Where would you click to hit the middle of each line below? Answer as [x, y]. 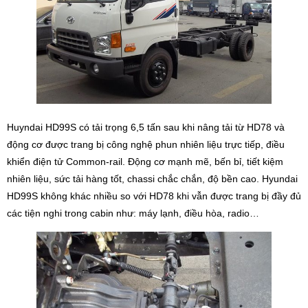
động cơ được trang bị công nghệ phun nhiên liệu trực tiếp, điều [146, 144]
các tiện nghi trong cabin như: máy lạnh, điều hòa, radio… [133, 213]
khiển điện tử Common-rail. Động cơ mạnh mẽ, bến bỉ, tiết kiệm [145, 161]
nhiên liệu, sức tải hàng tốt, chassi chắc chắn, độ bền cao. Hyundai [152, 178]
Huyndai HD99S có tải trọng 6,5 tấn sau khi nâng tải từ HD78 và [146, 127]
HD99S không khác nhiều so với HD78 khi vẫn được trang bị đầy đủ [154, 196]
